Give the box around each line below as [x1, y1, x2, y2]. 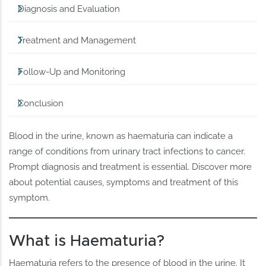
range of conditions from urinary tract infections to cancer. [9, 145, 246, 157]
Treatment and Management [18, 34, 137, 46]
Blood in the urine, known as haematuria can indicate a [9, 130, 233, 141]
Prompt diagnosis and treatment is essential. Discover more [9, 161, 252, 172]
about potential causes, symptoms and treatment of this [9, 176, 239, 188]
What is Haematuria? [9, 233, 165, 249]
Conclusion [18, 97, 64, 109]
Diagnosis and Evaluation [18, 3, 121, 14]
